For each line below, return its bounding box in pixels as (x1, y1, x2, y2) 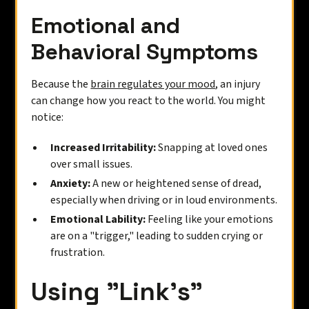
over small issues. (50, 157, 133, 172)
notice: (31, 110, 64, 125)
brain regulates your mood (90, 77, 216, 92)
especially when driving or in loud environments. (50, 192, 278, 208)
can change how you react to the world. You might (31, 93, 266, 108)
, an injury (215, 77, 261, 92)
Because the (31, 77, 91, 92)
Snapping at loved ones (156, 140, 268, 155)
